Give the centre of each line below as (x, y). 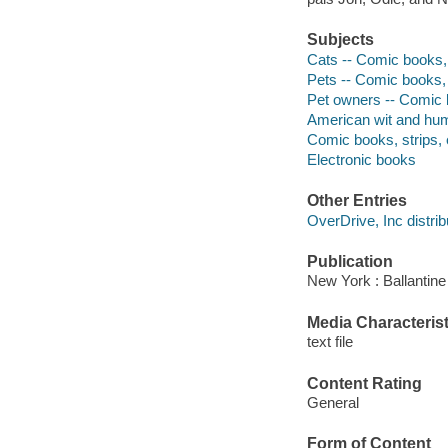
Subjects (340, 40)
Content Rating (364, 383)
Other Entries (356, 201)
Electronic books (361, 159)
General (332, 403)
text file (329, 342)
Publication (349, 261)
